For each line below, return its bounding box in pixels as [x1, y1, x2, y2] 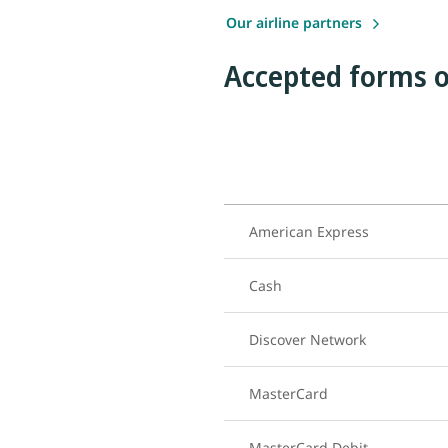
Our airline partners [226, 12, 366, 32]
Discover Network [249, 329, 366, 349]
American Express [249, 221, 369, 241]
